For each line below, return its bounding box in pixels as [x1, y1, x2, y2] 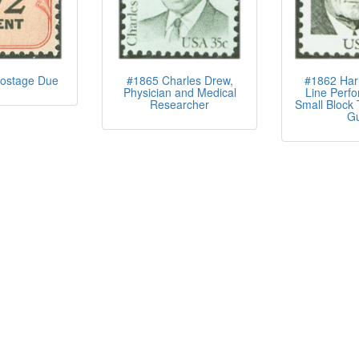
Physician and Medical [123, 84, 236, 100]
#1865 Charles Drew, [126, 72, 233, 88]
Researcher [150, 96, 209, 112]
